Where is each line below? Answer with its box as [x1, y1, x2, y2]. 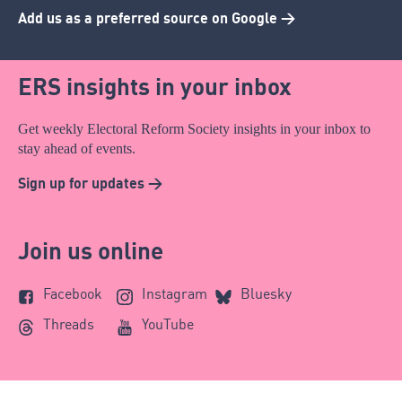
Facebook [43, 284, 102, 303]
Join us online [18, 236, 163, 266]
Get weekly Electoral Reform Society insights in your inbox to [18, 120, 371, 136]
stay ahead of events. [18, 140, 135, 156]
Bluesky [240, 284, 292, 303]
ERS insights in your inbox [18, 71, 292, 100]
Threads [43, 315, 94, 334]
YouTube [142, 315, 194, 334]
